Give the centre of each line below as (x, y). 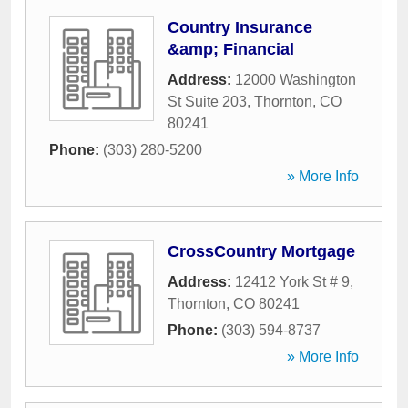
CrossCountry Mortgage (261, 251)
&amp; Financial (231, 49)
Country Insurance (240, 27)
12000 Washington (296, 80)
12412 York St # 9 (292, 282)
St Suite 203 (207, 102)
